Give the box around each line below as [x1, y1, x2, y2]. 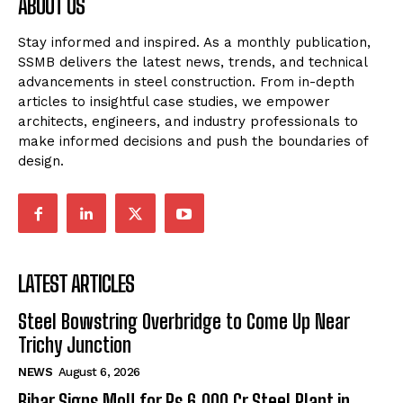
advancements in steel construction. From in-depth [18, 74, 354, 91]
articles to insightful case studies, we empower [18, 94, 330, 111]
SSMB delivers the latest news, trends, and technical [18, 54, 367, 71]
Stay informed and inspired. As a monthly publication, [18, 34, 371, 51]
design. [18, 153, 64, 170]
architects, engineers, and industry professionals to [18, 113, 358, 130]
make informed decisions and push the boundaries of [18, 133, 368, 150]
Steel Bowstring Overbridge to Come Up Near [18, 309, 350, 335]
